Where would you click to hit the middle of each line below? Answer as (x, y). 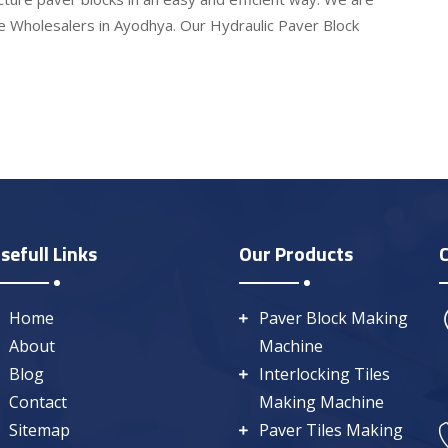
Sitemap (39, 430)
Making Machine (321, 402)
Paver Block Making (333, 318)
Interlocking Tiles (324, 374)
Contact (38, 402)
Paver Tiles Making (331, 430)
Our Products (296, 254)
